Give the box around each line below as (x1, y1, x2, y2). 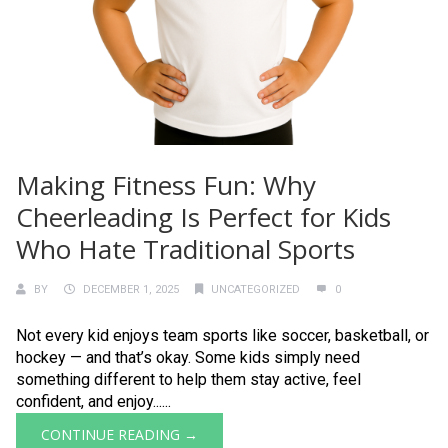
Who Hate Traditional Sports (16, 231, 355, 267)
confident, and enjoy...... (16, 392, 171, 411)
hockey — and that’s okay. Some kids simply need (16, 348, 360, 367)
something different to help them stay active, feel (16, 370, 361, 389)
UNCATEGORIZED (211, 283, 300, 296)
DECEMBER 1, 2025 (83, 283, 179, 296)
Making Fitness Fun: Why (16, 167, 316, 203)
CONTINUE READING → (41, 425, 198, 444)
